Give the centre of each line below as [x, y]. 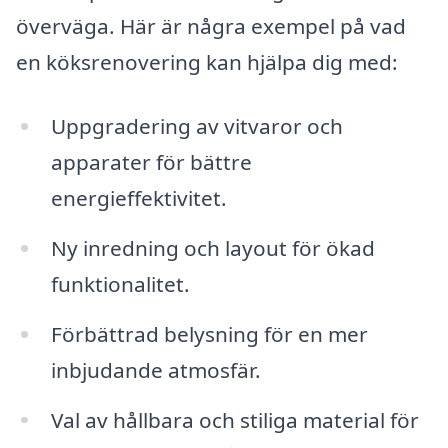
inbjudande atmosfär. [155, 369]
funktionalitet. [120, 283]
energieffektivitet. [138, 197]
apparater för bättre [151, 161]
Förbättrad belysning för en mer [209, 333]
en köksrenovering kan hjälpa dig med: [207, 62]
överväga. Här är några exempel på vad [211, 26]
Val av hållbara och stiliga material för [234, 419]
